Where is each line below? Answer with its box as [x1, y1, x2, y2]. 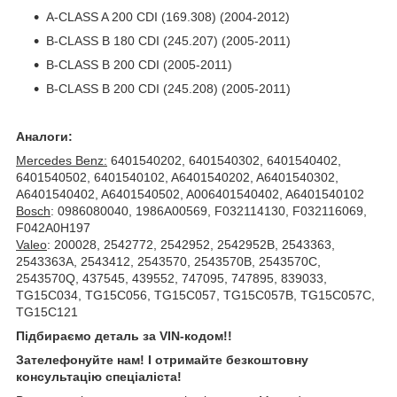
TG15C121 [16, 304, 78, 319]
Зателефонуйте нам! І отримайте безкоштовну [16, 352, 308, 367]
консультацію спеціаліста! [16, 369, 182, 384]
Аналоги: [16, 128, 73, 144]
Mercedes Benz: [16, 152, 107, 167]
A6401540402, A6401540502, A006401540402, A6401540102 [16, 186, 364, 201]
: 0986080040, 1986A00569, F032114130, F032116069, [51, 203, 367, 218]
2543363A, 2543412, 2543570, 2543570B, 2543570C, [16, 253, 321, 269]
